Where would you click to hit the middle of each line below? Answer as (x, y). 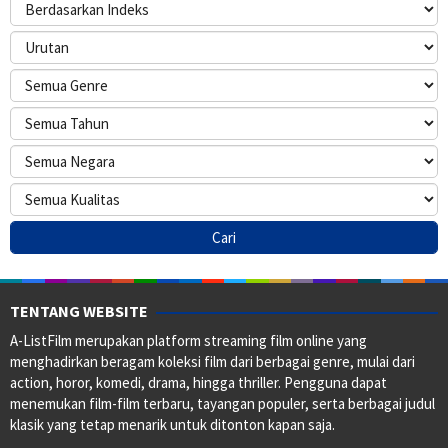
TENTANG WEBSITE (79, 311)
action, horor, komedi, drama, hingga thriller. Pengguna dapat (198, 383)
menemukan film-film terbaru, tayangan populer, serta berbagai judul (222, 404)
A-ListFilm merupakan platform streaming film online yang (188, 341)
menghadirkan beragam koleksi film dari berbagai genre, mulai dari (212, 362)
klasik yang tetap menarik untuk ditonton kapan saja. (172, 425)
